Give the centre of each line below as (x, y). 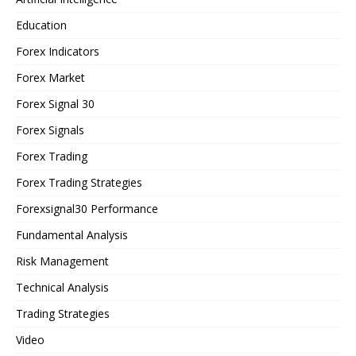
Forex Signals (50, 130)
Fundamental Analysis (72, 234)
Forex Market (50, 77)
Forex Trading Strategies (79, 182)
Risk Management (62, 261)
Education (41, 25)
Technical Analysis (62, 287)
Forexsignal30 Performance (87, 208)
